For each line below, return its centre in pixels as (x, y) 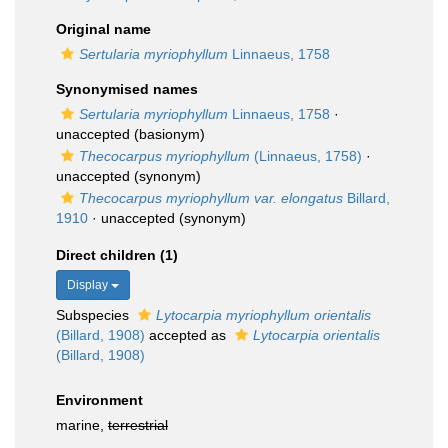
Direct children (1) (117, 255)
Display (89, 285)
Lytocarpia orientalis (316, 335)
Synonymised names (127, 89)
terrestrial (138, 425)
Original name (103, 29)
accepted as (187, 335)
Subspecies (94, 315)
